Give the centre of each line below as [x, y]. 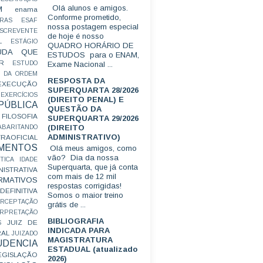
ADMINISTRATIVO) [84, 137]
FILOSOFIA [20, 116]
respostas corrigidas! [85, 186]
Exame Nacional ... [80, 65]
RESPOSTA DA [76, 81]
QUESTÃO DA [75, 109]
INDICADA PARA [79, 230]
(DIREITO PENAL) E [86, 100]
